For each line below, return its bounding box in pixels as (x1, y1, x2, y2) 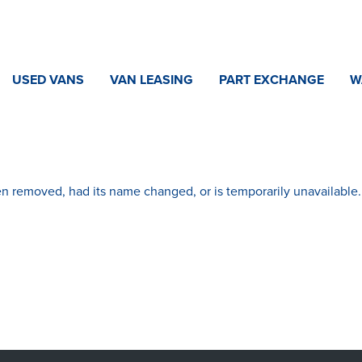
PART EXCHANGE (219, 72, 324, 88)
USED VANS (12, 72, 84, 88)
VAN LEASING (110, 72, 193, 88)
